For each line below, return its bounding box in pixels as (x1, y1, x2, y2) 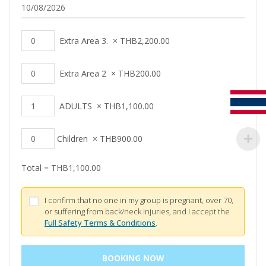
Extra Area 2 (59, 68, 106, 80)
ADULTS (59, 100, 92, 112)
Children (57, 133, 88, 145)
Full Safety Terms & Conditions (45, 217, 156, 229)
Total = (21, 162, 51, 174)
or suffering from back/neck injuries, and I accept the (45, 206, 230, 217)
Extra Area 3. (59, 35, 108, 47)
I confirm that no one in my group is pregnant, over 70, (45, 195, 233, 206)
